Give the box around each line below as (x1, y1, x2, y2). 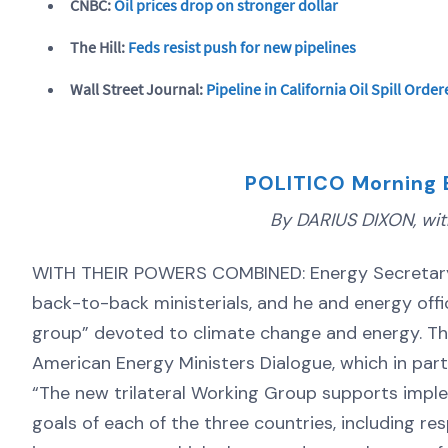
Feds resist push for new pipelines (128, 36, 356, 57)
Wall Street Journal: (70, 78, 206, 99)
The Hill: (70, 36, 128, 57)
